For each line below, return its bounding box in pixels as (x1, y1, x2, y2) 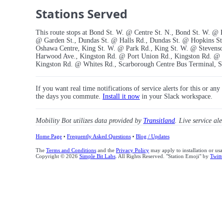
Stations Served (36, 5, 127, 22)
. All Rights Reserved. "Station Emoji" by (115, 153, 210, 160)
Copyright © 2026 (36, 153, 79, 160)
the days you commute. (36, 93, 103, 101)
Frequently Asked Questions (67, 133, 131, 140)
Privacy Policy (116, 147, 149, 154)
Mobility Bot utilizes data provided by (36, 117, 143, 125)
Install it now (103, 93, 140, 101)
